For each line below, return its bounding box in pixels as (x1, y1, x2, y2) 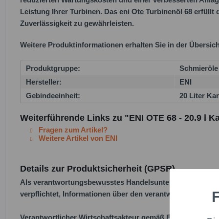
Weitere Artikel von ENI (37, 134, 117, 142)
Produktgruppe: (26, 64, 80, 72)
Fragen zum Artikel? (37, 126, 108, 134)
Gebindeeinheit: (26, 91, 80, 100)
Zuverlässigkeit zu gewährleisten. (20, 19, 134, 27)
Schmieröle (179, 64, 218, 72)
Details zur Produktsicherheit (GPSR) (20, 164, 175, 174)
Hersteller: (26, 78, 62, 86)
